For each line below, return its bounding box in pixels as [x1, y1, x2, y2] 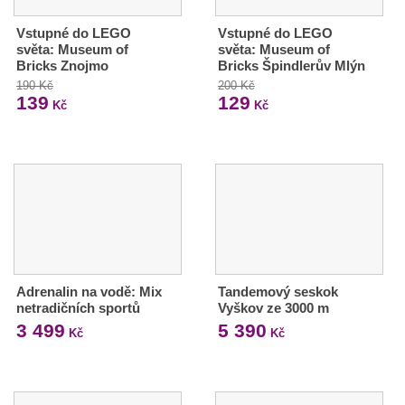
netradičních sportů [16, 299, 140, 316]
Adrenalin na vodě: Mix [16, 283, 162, 299]
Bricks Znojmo [16, 57, 108, 73]
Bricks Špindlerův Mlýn [217, 57, 365, 73]
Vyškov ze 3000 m [217, 299, 329, 316]
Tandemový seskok [217, 283, 338, 299]
